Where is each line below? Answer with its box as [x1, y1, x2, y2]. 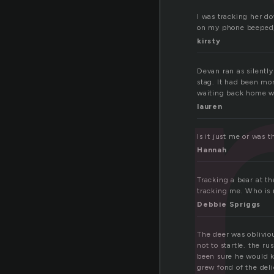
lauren [197, 102, 223, 111]
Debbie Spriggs [197, 200, 261, 209]
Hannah [197, 146, 227, 155]
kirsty [197, 37, 221, 46]
